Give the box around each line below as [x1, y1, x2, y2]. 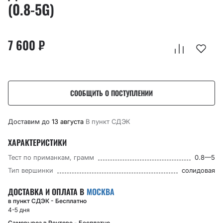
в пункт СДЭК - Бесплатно [8, 197, 87, 205]
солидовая [182, 166, 215, 174]
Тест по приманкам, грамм [8, 153, 94, 161]
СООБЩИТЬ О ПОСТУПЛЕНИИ [70, 88, 153, 98]
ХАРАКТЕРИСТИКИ [8, 136, 67, 148]
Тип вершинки [8, 166, 53, 174]
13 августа [52, 117, 84, 125]
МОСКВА [87, 186, 114, 198]
